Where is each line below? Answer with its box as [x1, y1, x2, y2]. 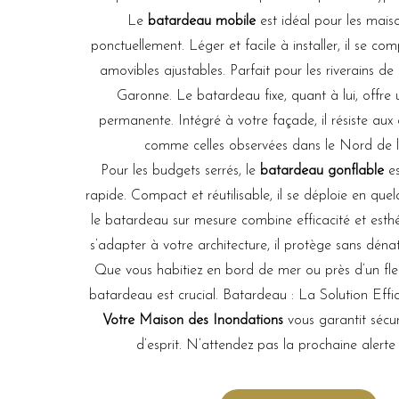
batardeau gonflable [260, 164, 388, 178]
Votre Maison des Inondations [102, 313, 288, 328]
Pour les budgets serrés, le [101, 164, 260, 178]
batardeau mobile [147, 14, 260, 28]
